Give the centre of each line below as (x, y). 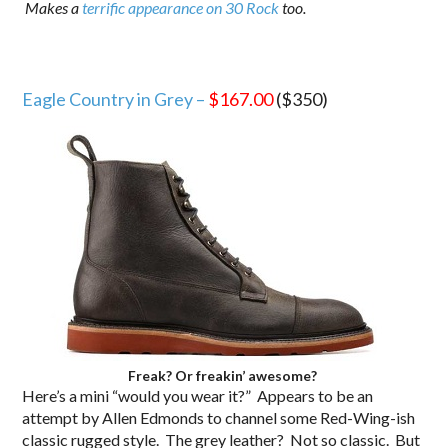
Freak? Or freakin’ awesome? (222, 375)
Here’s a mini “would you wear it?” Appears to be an (198, 395)
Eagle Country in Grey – (115, 98)
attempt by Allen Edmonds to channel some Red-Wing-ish (219, 417)
